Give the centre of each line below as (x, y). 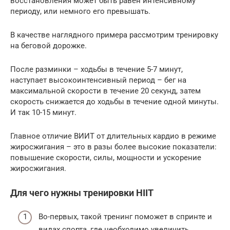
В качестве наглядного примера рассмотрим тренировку (114, 35)
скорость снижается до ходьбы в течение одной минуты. (114, 101)
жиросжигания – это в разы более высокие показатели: (113, 147)
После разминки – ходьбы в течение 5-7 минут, (97, 69)
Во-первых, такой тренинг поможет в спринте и (125, 217)
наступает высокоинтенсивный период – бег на (98, 80)
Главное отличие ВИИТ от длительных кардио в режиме (113, 136)
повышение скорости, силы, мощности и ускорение (106, 157)
